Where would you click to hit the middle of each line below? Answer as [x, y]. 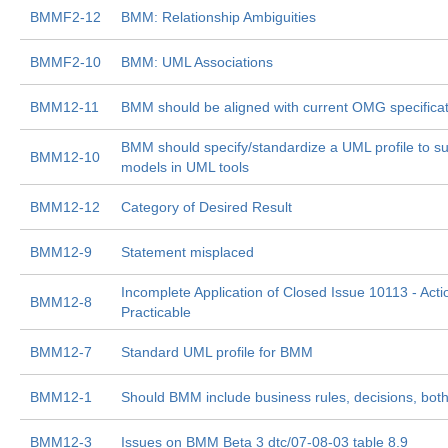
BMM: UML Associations [197, 62]
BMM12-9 [61, 252]
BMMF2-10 [65, 62]
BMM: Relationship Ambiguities [218, 17]
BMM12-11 [64, 107]
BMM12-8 [61, 302]
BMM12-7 [61, 352]
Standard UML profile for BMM [217, 352]
